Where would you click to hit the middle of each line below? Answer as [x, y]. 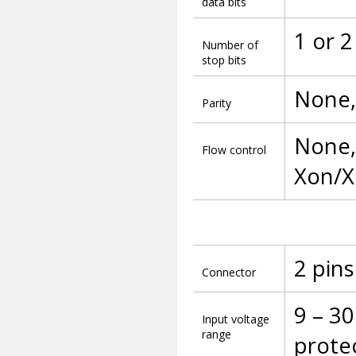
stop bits [224, 60]
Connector [228, 273]
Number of [230, 45]
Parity [216, 103]
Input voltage [235, 319]
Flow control [234, 150]
